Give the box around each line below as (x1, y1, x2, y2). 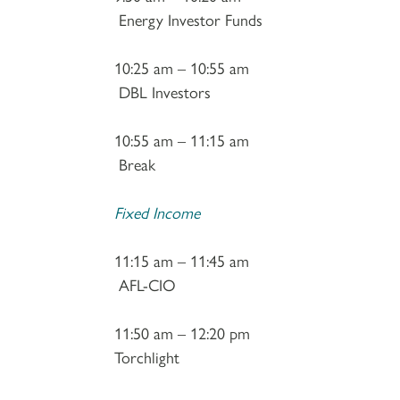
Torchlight (114, 345, 179, 368)
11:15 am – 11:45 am (114, 248, 329, 271)
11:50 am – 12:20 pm (114, 321, 330, 344)
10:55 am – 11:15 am (114, 128, 321, 151)
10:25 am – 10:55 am (114, 55, 321, 79)
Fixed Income (114, 200, 200, 223)
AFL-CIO (114, 272, 176, 296)
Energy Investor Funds (114, 7, 262, 30)
